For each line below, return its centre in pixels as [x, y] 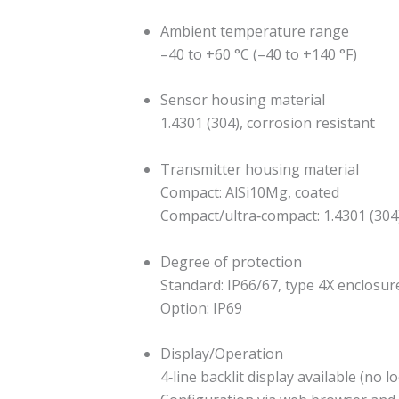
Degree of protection [231, 261]
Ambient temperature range [255, 31]
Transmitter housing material [260, 169]
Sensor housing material [243, 100]
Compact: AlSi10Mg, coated [250, 192]
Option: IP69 [201, 308]
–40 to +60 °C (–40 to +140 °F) [259, 54]
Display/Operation [222, 354]
